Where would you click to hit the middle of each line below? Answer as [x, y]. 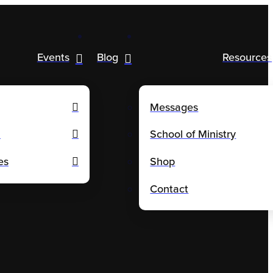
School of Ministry [193, 134]
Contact [169, 189]
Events [53, 57]
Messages [174, 107]
